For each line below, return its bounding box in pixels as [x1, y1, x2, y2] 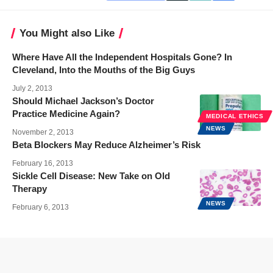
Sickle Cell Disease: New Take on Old [12, 170, 170, 181]
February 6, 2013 [12, 202, 69, 211]
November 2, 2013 [12, 127, 74, 136]
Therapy [12, 183, 47, 194]
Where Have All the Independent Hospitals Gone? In [12, 51, 232, 62]
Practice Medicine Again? [12, 108, 120, 119]
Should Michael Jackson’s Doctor [12, 95, 154, 106]
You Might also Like [19, 27, 115, 39]
